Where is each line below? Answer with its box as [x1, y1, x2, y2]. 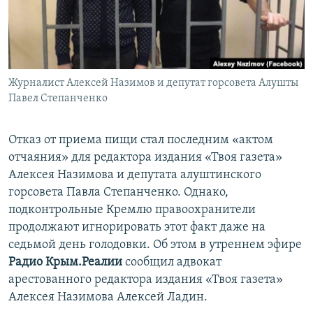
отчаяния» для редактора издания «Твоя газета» [8, 151, 282, 165]
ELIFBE [25, 58, 52, 68]
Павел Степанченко [8, 93, 108, 105]
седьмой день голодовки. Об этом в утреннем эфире [8, 238, 302, 252]
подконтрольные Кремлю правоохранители [8, 203, 256, 217]
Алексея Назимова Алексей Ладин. [8, 291, 208, 305]
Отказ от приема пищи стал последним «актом [8, 133, 273, 147]
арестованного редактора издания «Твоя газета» [8, 273, 283, 287]
